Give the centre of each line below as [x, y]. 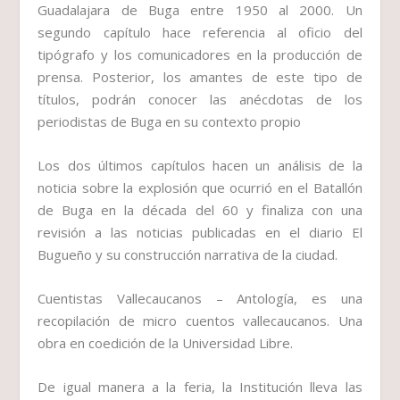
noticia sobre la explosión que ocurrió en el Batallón [200, 188]
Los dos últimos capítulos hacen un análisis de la [200, 166]
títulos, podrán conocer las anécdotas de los [200, 100]
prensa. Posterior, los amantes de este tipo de [200, 77]
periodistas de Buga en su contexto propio [170, 122]
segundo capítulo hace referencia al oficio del [200, 33]
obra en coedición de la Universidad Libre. [166, 343]
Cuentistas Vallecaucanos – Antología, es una [200, 299]
